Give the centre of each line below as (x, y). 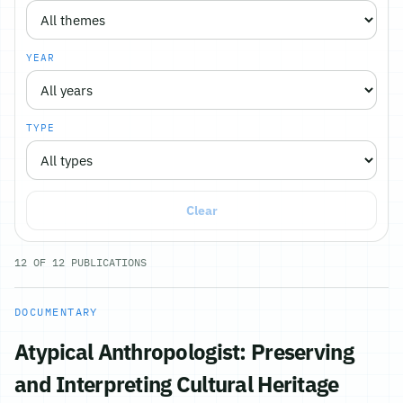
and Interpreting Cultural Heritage (177, 384)
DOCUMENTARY (56, 312)
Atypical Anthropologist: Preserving (184, 352)
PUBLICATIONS (106, 262)
